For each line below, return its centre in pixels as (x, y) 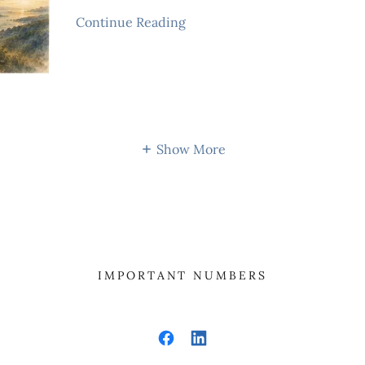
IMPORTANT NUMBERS (182, 275)
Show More (191, 149)
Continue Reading (131, 22)
